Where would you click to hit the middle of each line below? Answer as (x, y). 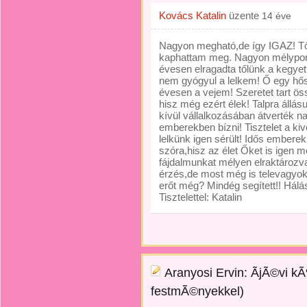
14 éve (277, 16)
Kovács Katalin (193, 15)
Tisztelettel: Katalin (200, 197)
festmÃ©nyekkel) (197, 291)
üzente (244, 15)
